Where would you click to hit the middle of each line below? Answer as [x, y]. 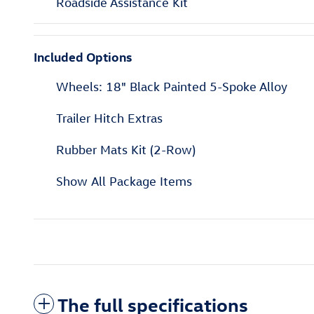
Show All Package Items [124, 182]
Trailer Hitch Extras [109, 118]
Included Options [83, 57]
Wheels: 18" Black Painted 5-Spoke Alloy [172, 87]
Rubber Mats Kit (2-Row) [126, 150]
